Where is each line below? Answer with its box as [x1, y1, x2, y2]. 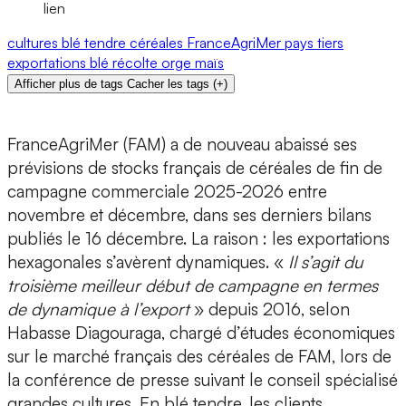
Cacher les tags [127, 77, 209, 92]
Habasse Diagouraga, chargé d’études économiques [7, 322, 395, 344]
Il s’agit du [288, 251, 363, 274]
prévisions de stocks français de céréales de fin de [7, 157, 382, 179]
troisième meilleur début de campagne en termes [7, 275, 378, 297]
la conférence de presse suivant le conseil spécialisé [7, 369, 398, 391]
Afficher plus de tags [14, 77, 123, 92]
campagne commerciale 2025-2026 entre [7, 180, 327, 203]
